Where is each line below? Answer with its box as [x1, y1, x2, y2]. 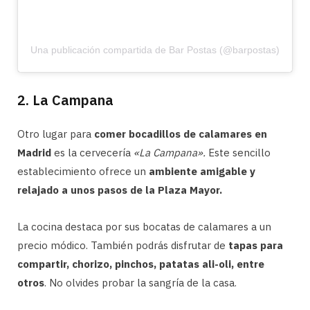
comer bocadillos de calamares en [94, 127, 267, 140]
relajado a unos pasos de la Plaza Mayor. [17, 183, 222, 197]
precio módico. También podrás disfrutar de [17, 239, 228, 252]
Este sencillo [206, 146, 271, 159]
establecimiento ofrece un [17, 165, 149, 178]
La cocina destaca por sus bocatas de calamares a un [17, 220, 271, 233]
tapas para [228, 239, 283, 252]
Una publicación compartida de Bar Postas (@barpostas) [30, 44, 280, 55]
